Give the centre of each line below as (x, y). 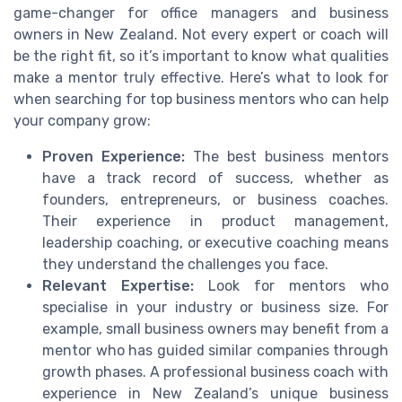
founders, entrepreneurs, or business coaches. (215, 199)
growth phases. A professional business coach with (215, 371)
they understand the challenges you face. (185, 264)
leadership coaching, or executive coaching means (215, 242)
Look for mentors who (291, 285)
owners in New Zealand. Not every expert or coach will (201, 34)
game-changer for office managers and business (201, 13)
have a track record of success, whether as (215, 178)
